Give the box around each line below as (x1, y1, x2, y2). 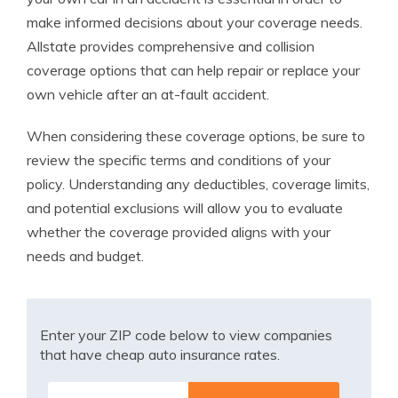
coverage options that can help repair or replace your (27, 61, 360, 79)
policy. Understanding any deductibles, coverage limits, (27, 175, 370, 193)
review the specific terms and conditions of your (27, 151, 330, 169)
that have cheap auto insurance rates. (40, 346, 280, 363)
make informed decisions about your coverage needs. (27, 13, 362, 31)
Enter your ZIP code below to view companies (40, 326, 332, 344)
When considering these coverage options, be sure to (27, 127, 365, 145)
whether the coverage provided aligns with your (27, 223, 330, 241)
